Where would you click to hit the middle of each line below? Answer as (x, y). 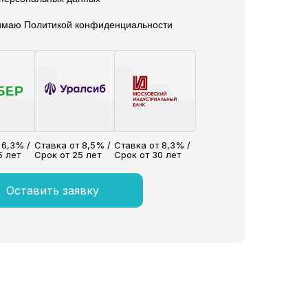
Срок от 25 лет (67, 154)
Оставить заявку (53, 190)
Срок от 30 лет (148, 154)
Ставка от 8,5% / (72, 145)
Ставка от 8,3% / (153, 145)
